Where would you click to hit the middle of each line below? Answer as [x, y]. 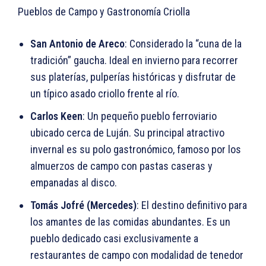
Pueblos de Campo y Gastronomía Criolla [104, 11]
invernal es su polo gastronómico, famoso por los [136, 149]
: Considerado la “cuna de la [183, 43]
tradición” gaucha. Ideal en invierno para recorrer [134, 60]
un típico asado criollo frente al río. [105, 93]
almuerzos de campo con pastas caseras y [121, 166]
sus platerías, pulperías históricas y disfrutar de [133, 77]
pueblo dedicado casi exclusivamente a [114, 238]
